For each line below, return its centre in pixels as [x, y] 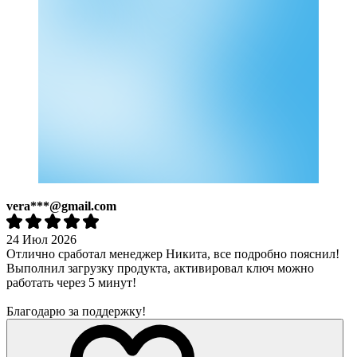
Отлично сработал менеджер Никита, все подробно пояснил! [173, 253]
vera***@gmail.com [61, 206]
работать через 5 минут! [71, 282]
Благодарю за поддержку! [76, 311]
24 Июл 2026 [41, 239]
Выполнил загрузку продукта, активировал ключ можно [160, 268]
